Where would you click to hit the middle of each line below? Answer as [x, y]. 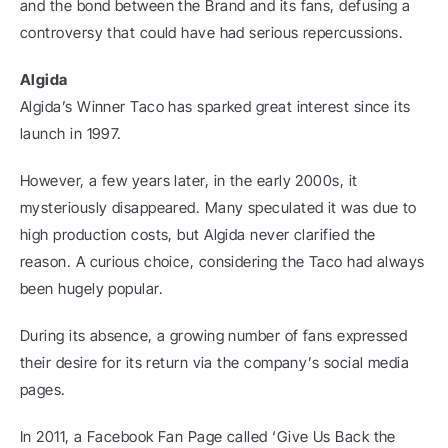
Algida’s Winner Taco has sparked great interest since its [215, 106]
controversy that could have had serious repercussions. [212, 32]
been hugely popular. [91, 288]
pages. [43, 389]
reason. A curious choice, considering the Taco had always [222, 261]
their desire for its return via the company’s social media [215, 362]
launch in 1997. [71, 133]
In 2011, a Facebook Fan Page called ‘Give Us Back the [208, 436]
